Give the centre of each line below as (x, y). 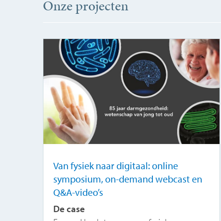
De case (69, 209)
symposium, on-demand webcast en (128, 179)
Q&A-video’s (78, 192)
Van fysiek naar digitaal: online (115, 166)
